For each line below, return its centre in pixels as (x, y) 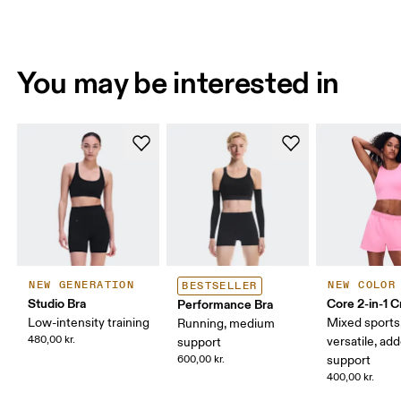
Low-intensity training (89, 323)
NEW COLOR (362, 286)
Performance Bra (226, 305)
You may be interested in (179, 83)
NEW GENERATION (82, 286)
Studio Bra (57, 304)
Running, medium (226, 324)
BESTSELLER (220, 286)
